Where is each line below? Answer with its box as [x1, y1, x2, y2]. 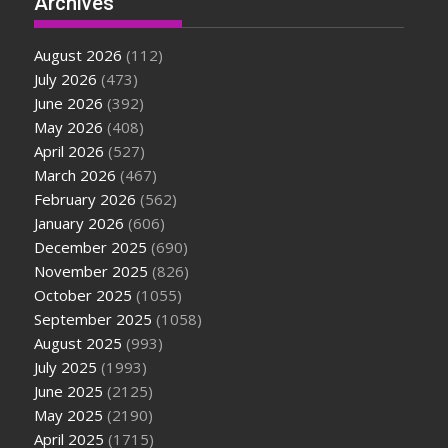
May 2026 [34, 116, 104, 137]
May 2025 [34, 404, 104, 425]
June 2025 [34, 380, 104, 401]
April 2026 [34, 140, 105, 161]
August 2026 [34, 44, 123, 65]
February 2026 [34, 188, 137, 209]
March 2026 [34, 164, 117, 185]
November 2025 [34, 260, 149, 281]
